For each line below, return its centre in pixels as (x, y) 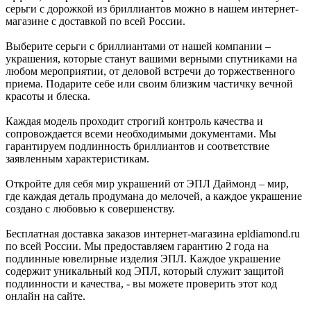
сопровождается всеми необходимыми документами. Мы (141, 133)
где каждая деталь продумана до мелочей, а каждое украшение (154, 196)
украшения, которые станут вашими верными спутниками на (151, 58)
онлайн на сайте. (45, 296)
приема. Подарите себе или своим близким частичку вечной (149, 83)
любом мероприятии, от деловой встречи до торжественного (150, 71)
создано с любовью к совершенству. (90, 208)
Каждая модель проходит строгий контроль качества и (134, 121)
